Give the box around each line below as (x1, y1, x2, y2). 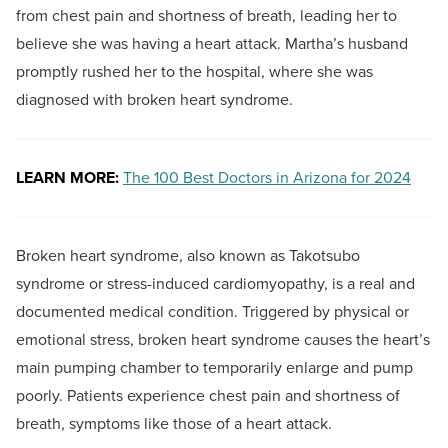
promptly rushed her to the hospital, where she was (16, 60, 373, 84)
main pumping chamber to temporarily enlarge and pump (16, 356, 413, 380)
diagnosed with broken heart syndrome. (16, 88, 293, 112)
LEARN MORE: (16, 166, 123, 190)
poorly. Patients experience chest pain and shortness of (16, 384, 400, 408)
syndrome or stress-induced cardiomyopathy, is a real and (16, 272, 415, 296)
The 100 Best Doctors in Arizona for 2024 (123, 166, 411, 190)
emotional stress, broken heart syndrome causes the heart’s (16, 328, 430, 352)
